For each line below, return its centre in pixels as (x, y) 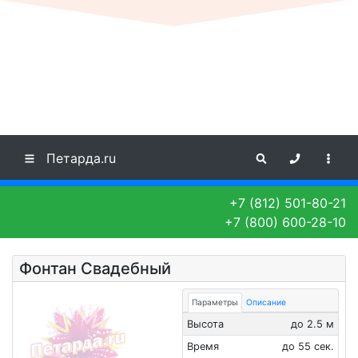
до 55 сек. (308, 346)
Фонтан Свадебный (95, 268)
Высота (205, 324)
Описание (266, 302)
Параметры (215, 302)
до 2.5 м (313, 324)
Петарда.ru (81, 158)
